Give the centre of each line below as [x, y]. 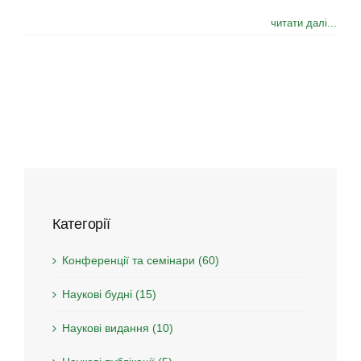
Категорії [81, 224]
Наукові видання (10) [118, 328]
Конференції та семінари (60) [141, 260]
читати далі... [304, 23]
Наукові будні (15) [109, 294]
